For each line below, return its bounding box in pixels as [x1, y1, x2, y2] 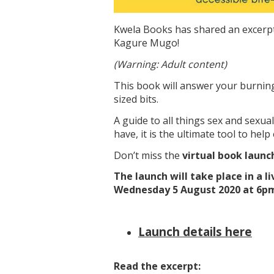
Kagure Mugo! [114, 36, 179, 50]
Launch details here [138, 223, 252, 239]
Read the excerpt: [114, 259, 201, 273]
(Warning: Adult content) [114, 57, 227, 72]
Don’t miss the [114, 148, 180, 162]
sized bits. [114, 92, 158, 106]
